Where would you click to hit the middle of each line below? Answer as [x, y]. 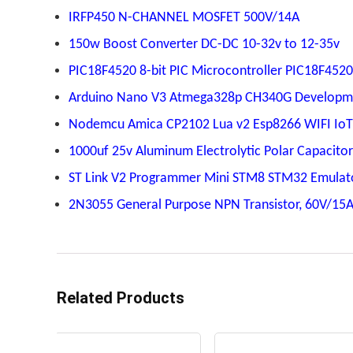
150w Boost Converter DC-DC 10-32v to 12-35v [204, 44]
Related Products [121, 297]
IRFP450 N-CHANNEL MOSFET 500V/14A [184, 17]
